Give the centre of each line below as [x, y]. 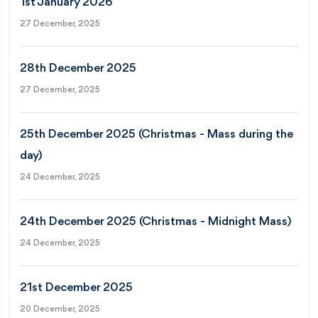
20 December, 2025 [60, 309]
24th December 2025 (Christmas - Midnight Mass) [156, 221]
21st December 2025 [76, 287]
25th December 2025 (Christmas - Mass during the [157, 134]
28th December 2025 [78, 68]
